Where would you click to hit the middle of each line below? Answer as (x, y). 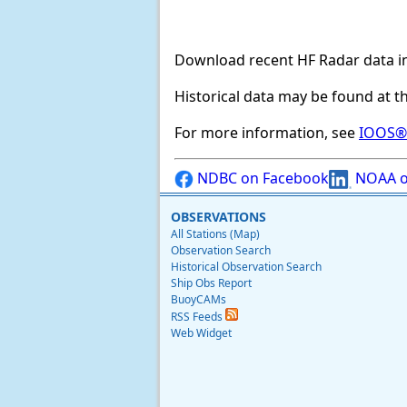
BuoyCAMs (199, 300)
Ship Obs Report (211, 283)
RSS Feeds (198, 317)
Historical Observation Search (246, 267)
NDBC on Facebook (261, 179)
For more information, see (267, 133)
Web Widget (201, 333)
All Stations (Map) (215, 234)
